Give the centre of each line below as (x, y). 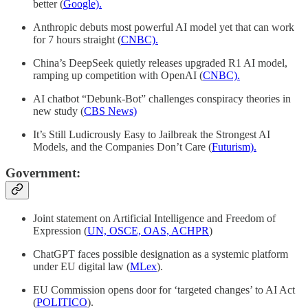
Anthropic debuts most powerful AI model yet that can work (164, 27)
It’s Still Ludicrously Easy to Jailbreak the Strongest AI (152, 134)
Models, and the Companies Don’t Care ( (122, 146)
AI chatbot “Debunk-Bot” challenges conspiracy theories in (162, 98)
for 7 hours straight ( (77, 39)
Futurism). (234, 146)
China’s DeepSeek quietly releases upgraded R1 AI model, (160, 63)
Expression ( (60, 231)
